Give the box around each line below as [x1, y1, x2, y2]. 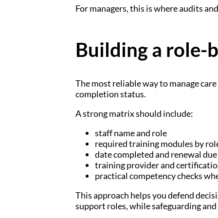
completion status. [75, 88, 146, 99]
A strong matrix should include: [75, 108, 193, 119]
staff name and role [94, 127, 167, 138]
